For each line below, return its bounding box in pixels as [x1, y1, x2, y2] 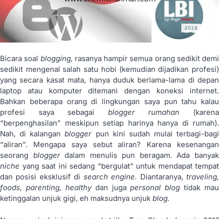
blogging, [40, 54, 75, 63]
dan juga [95, 183, 131, 192]
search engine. [83, 172, 140, 181]
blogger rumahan [108, 108, 194, 117]
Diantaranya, [140, 172, 187, 181]
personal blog [130, 183, 184, 192]
